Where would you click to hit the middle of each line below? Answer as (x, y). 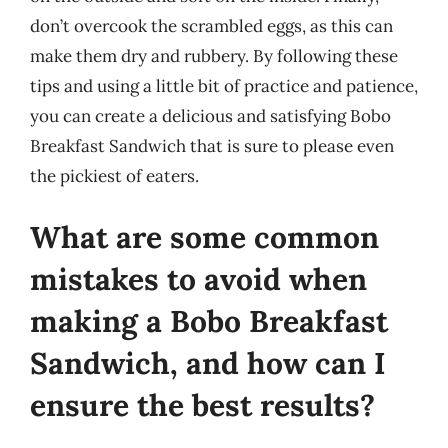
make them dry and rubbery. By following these (214, 55)
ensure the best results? (202, 405)
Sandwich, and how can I (208, 363)
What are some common (204, 237)
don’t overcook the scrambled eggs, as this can (211, 25)
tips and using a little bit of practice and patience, (224, 85)
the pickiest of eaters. (114, 175)
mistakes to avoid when (198, 279)
